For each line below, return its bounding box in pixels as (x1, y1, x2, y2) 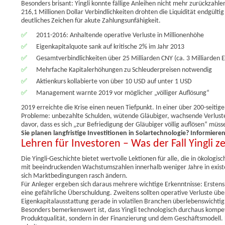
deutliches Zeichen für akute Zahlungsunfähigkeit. (21, 17, 161, 25)
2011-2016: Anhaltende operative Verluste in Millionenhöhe (36, 31, 204, 39)
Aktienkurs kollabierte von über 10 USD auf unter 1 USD (36, 77, 192, 85)
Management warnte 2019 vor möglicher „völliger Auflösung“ (36, 89, 209, 97)
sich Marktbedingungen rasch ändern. (21, 172, 128, 180)
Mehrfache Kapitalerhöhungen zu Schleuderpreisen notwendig (36, 66, 212, 74)
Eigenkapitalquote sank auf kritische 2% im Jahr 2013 (36, 43, 184, 51)
